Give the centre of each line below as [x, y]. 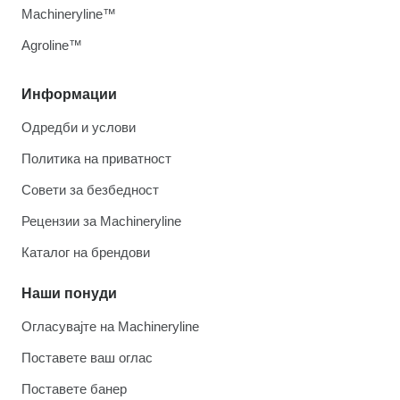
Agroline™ [52, 46]
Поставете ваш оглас [87, 358]
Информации [69, 95]
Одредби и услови [79, 128]
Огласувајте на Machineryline [110, 327]
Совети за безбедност [90, 190]
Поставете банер [74, 389]
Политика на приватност [96, 159]
